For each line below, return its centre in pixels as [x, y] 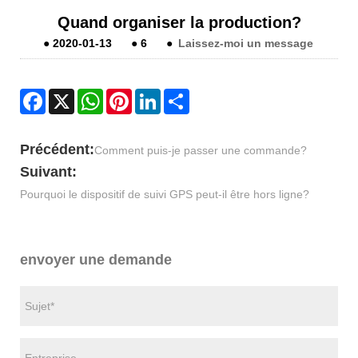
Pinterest [154, 95]
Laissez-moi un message [246, 43]
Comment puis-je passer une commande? [201, 150]
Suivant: [48, 171]
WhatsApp [129, 95]
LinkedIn [182, 95]
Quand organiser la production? [179, 22]
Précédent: [57, 149]
